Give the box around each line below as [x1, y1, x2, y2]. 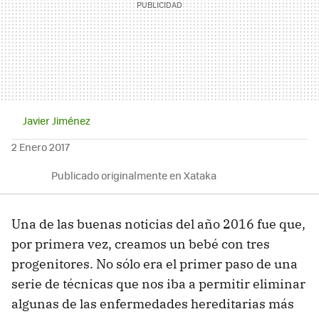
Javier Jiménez [23, 113, 90, 127]
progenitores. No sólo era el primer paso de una [11, 255, 298, 272]
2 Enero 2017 [11, 139, 70, 154]
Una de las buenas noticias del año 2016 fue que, [11, 215, 305, 232]
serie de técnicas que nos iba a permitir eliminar [11, 275, 305, 292]
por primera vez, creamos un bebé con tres [11, 235, 270, 252]
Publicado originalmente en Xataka [51, 167, 216, 182]
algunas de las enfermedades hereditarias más [11, 295, 294, 312]
